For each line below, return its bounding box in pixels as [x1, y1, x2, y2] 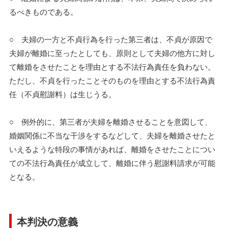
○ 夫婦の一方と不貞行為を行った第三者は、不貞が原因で [9, 34, 212, 44]
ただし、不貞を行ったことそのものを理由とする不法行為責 [9, 75, 215, 85]
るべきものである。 [9, 6, 78, 17]
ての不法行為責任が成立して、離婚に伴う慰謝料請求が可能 [9, 157, 215, 168]
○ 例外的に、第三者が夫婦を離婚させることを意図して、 [9, 116, 212, 127]
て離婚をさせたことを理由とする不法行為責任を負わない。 [9, 61, 215, 72]
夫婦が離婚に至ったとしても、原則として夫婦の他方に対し [9, 47, 215, 58]
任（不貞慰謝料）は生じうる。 [9, 89, 116, 99]
